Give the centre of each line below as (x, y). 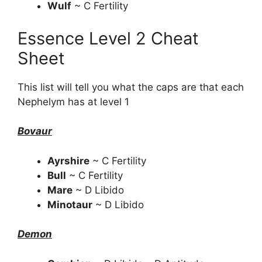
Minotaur (70, 204)
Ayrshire (68, 161)
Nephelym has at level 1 (73, 101)
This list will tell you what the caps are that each (131, 87)
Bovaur (35, 131)
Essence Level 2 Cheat (108, 38)
